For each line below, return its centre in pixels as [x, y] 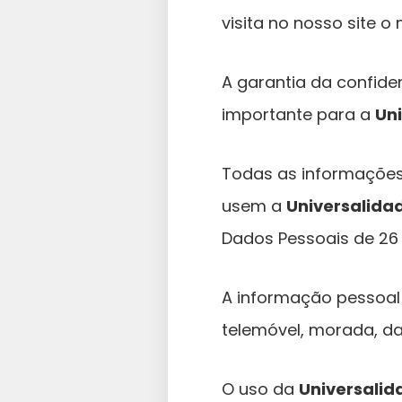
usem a [254, 205]
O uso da [260, 389]
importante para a [298, 114]
